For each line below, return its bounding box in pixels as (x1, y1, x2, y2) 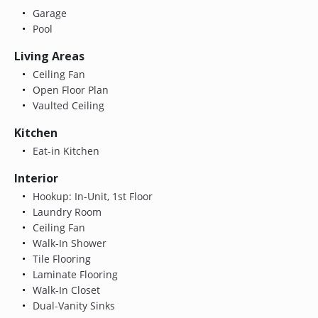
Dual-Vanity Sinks (29, 298, 115, 312)
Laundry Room (29, 204, 102, 219)
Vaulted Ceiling (29, 98, 104, 112)
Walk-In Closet (29, 283, 100, 297)
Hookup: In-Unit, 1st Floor (29, 189, 153, 203)
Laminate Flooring (29, 267, 118, 281)
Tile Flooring (29, 251, 91, 265)
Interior (14, 170, 58, 186)
